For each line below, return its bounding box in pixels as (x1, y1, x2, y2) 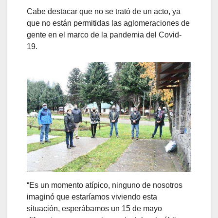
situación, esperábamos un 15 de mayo (27, 204, 162, 213)
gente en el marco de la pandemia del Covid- (27, 31, 182, 39)
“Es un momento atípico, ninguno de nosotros (27, 181, 182, 190)
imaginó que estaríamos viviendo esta (27, 193, 157, 201)
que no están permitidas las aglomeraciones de (27, 19, 190, 28)
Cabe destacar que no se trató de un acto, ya (27, 7, 181, 16)
